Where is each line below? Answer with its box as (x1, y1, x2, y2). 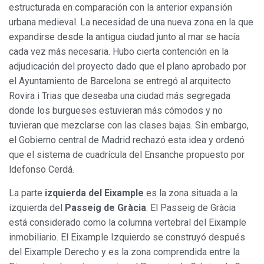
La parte (9, 187, 45, 199)
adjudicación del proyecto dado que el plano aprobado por (9, 60, 246, 72)
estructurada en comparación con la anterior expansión (9, 1, 232, 13)
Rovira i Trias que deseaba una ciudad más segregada (9, 90, 230, 101)
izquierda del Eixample (45, 187, 144, 199)
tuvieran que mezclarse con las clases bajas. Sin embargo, (9, 119, 249, 131)
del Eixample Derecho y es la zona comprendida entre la (9, 246, 240, 258)
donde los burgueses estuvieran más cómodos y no (9, 104, 223, 116)
